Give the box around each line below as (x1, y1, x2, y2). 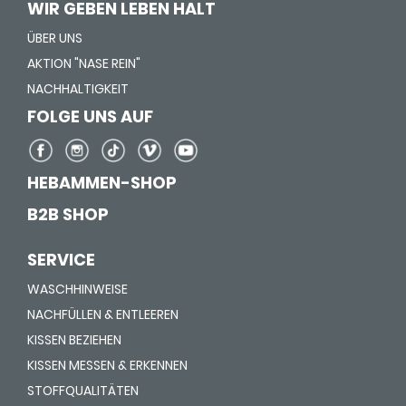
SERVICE (27, 248, 95, 272)
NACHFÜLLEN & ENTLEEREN (27, 305, 179, 324)
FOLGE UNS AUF (27, 105, 153, 129)
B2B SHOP (27, 203, 109, 227)
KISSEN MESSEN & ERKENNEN (27, 356, 188, 375)
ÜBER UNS (27, 29, 82, 48)
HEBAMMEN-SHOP (27, 171, 177, 195)
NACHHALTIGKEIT (27, 80, 129, 99)
